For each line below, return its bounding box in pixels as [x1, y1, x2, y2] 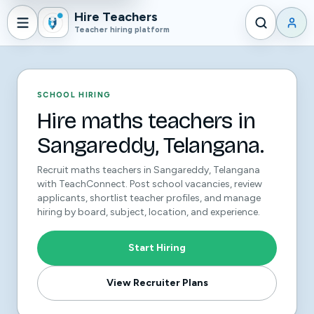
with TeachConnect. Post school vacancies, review [37, 178, 262, 190]
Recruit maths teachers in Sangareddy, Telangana [37, 164, 260, 176]
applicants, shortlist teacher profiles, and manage [37, 192, 261, 204]
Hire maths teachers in [37, 107, 255, 135]
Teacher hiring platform [74, 25, 170, 34]
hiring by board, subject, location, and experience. [37, 206, 260, 218]
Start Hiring [128, 242, 186, 254]
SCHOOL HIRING [37, 90, 111, 100]
